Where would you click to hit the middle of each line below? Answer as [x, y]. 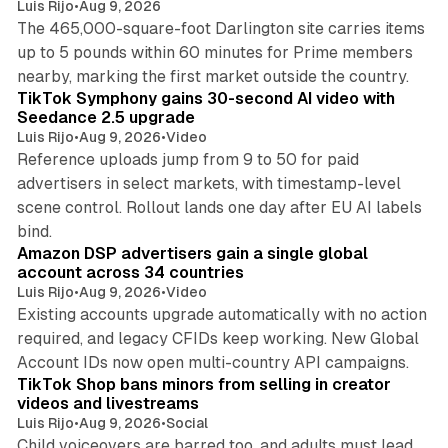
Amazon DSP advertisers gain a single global [192, 254]
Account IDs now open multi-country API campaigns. [212, 363]
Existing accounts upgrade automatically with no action [221, 315]
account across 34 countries [130, 273]
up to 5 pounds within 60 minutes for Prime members [214, 53]
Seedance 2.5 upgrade [105, 118]
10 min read [377, 220]
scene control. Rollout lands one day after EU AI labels [219, 208]
